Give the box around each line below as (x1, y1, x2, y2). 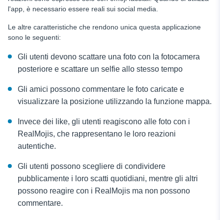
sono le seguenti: (8, 33, 61, 42)
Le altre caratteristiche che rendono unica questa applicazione (8, 23, 201, 31)
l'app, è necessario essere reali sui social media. (8, 5, 160, 13)
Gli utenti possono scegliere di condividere (18, 162, 165, 171)
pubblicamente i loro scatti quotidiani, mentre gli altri (18, 174, 198, 183)
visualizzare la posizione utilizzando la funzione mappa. (18, 97, 212, 106)
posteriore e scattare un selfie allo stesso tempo (18, 65, 183, 74)
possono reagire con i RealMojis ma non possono (18, 187, 190, 195)
